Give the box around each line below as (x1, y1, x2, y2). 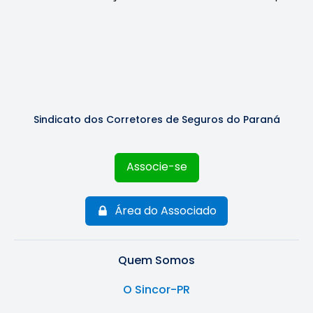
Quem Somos (118, 252, 195, 268)
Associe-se (126, 159, 187, 175)
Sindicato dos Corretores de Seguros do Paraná (33, 112, 280, 126)
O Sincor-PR (123, 282, 190, 298)
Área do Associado (115, 203, 217, 219)
